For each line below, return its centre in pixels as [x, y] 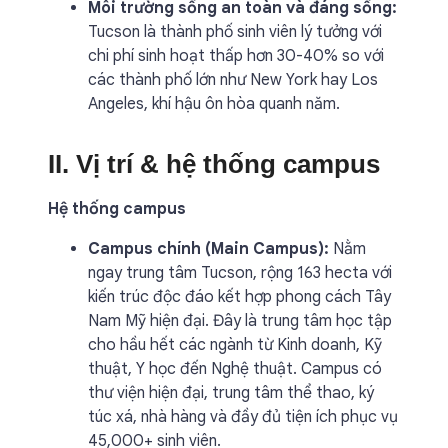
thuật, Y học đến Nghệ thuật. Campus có [235, 369]
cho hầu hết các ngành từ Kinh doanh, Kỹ [235, 345]
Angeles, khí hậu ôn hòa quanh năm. [214, 104]
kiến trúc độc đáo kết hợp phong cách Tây [239, 297]
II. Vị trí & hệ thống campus [214, 164]
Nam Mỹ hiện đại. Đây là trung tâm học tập [240, 321]
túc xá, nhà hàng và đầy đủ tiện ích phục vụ [243, 417]
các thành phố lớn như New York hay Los [233, 80]
